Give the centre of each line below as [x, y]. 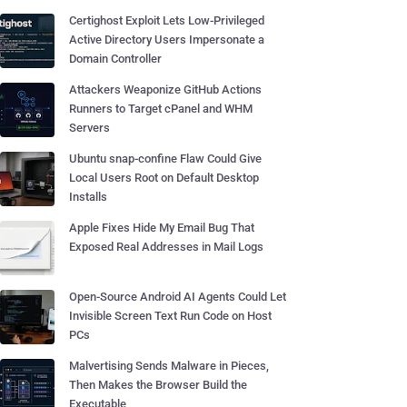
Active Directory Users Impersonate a [167, 40]
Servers [89, 128]
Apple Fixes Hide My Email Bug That [162, 228]
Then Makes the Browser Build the [158, 385]
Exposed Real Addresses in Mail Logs [166, 247]
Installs [88, 197]
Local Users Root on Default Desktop [164, 178]
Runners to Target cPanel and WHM [161, 109]
